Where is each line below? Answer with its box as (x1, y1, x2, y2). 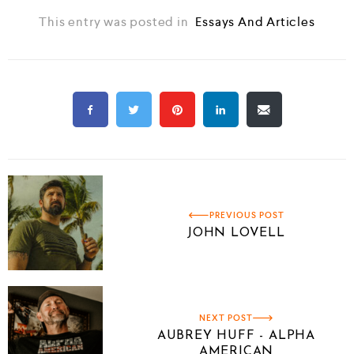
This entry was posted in (39, 13, 192, 31)
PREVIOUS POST (209, 209, 284, 220)
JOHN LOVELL (187, 226, 285, 239)
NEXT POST (199, 311, 253, 323)
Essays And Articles (195, 13, 315, 31)
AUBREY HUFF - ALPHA (156, 329, 316, 342)
